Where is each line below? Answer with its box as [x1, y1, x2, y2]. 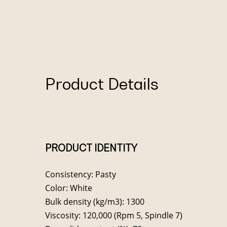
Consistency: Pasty [45, 168, 116, 180]
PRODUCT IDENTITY [45, 142, 137, 154]
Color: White [45, 182, 92, 194]
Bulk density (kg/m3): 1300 [45, 196, 144, 207]
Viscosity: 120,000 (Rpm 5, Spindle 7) [45, 209, 182, 221]
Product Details [45, 74, 159, 93]
